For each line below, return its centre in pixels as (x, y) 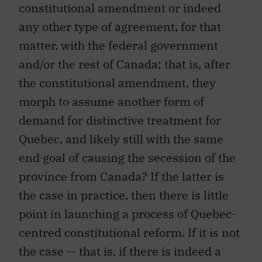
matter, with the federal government (118, 46)
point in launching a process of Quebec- (127, 214)
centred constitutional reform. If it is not (129, 233)
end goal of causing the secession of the (127, 158)
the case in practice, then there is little (124, 195)
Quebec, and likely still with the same (121, 139)
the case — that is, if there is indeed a (120, 251)
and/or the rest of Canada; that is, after (125, 64)
